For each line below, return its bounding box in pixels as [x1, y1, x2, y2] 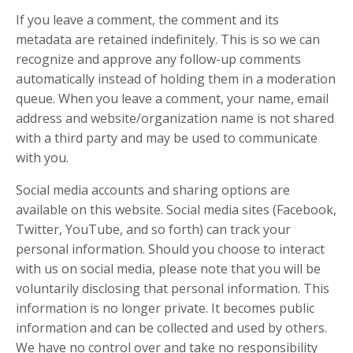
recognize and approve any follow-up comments [16, 50, 301, 68]
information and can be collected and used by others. [16, 319, 327, 336]
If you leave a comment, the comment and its [16, 11, 279, 28]
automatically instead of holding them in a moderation [16, 70, 336, 87]
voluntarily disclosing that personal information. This [16, 280, 329, 297]
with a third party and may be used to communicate [16, 129, 318, 147]
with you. [16, 149, 69, 166]
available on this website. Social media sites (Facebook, [16, 201, 336, 218]
